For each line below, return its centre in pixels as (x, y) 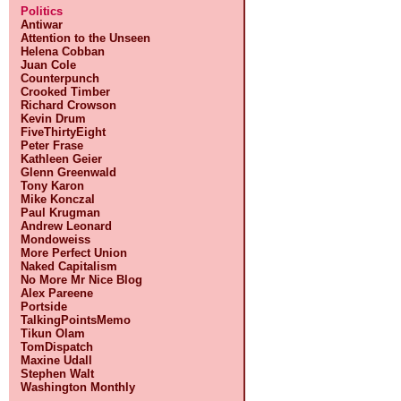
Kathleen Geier (62, 159)
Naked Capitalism (69, 266)
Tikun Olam (53, 333)
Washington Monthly (78, 387)
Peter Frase (52, 145)
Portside (44, 307)
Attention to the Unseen (86, 38)
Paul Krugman (61, 213)
